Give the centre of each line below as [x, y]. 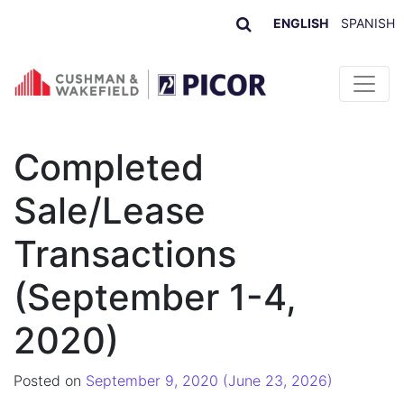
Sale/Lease [110, 210]
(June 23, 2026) [275, 380]
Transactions [125, 253]
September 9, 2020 [152, 380]
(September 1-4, [155, 297]
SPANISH [368, 23]
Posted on [50, 380]
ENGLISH [301, 23]
